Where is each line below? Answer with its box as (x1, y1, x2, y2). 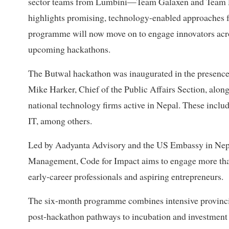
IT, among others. (28, 114, 92, 127)
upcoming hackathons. (28, 43, 110, 56)
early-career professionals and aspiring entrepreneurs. (28, 170, 223, 183)
